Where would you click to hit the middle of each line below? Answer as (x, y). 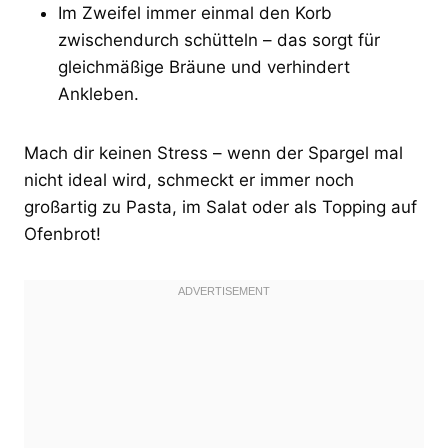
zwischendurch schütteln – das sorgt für (219, 39)
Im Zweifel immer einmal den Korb (195, 12)
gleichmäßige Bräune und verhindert (204, 66)
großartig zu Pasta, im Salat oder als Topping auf (220, 206)
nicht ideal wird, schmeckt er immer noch (189, 179)
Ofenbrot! (62, 233)
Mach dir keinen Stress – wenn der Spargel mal (213, 152)
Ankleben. (98, 93)
